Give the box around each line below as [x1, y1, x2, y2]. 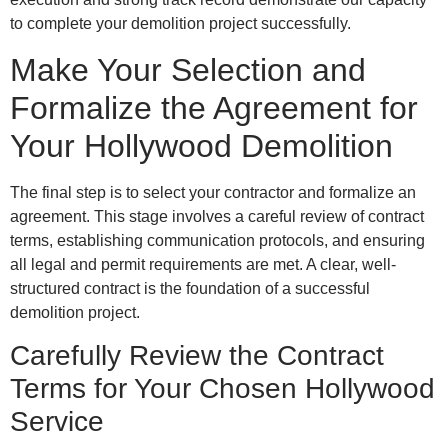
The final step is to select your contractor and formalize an [10, 183, 416, 201]
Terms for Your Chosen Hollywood [10, 373, 435, 405]
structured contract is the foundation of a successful [10, 279, 370, 297]
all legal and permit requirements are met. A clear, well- [10, 255, 396, 273]
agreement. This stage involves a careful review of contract [10, 207, 424, 225]
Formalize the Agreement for [10, 89, 418, 126]
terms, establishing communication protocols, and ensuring [10, 231, 425, 249]
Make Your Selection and [10, 51, 366, 88]
